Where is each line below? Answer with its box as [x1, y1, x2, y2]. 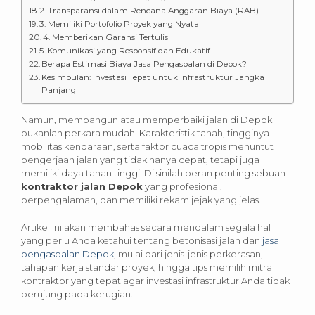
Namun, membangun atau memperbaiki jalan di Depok [21, 113, 272, 125]
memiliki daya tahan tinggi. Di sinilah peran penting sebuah [21, 167, 285, 179]
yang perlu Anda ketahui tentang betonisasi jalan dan [21, 234, 262, 246]
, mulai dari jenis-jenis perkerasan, [114, 247, 263, 259]
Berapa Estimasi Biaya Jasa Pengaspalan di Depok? [41, 58, 247, 69]
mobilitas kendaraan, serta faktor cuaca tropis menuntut [21, 140, 274, 152]
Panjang [41, 84, 77, 95]
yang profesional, [143, 180, 222, 192]
